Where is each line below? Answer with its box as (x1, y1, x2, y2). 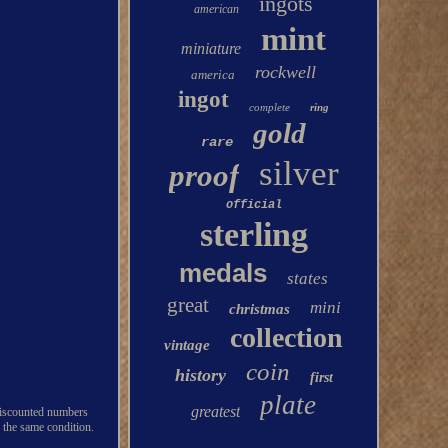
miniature (181, 40, 242, 57)
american (194, 2, 240, 16)
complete (249, 101, 291, 113)
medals (179, 258, 268, 288)
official (225, 198, 282, 212)
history (174, 365, 226, 385)
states (287, 269, 329, 288)
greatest (191, 403, 241, 420)
